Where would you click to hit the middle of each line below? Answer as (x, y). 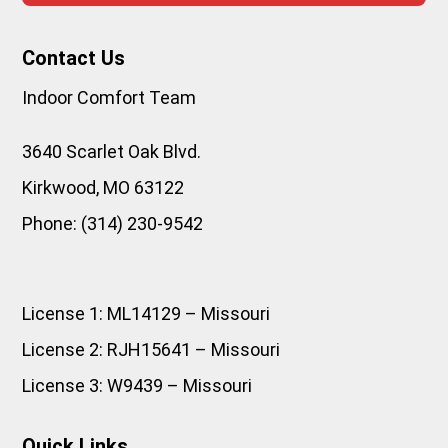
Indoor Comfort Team (109, 98)
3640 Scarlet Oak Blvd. (112, 152)
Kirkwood (59, 188)
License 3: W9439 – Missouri (137, 386)
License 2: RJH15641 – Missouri (151, 350)
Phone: (50, 224)
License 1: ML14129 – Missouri (146, 314)
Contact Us (74, 58)
